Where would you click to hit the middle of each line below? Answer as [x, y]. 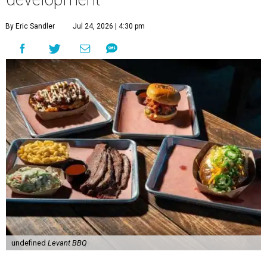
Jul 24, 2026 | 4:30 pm [109, 26]
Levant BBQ [67, 243]
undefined [29, 243]
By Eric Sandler [30, 26]
